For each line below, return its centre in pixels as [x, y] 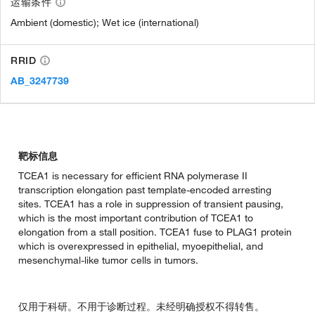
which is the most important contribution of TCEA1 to [136, 218]
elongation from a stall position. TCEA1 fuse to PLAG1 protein [155, 232]
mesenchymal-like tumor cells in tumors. [108, 261]
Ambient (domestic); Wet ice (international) [105, 23]
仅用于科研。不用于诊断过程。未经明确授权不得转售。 [141, 307]
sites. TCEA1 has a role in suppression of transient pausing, [151, 204]
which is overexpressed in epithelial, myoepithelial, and [141, 246]
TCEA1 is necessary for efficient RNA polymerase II [133, 176]
